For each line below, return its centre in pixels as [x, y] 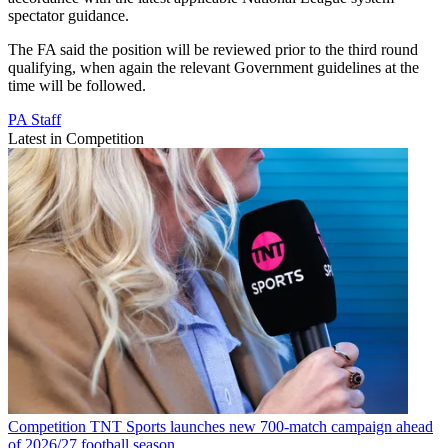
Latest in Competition [76, 138]
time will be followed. [77, 85]
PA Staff [34, 119]
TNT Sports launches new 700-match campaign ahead [261, 427]
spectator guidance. [68, 15]
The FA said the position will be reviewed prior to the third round [213, 49]
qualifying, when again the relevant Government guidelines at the [213, 67]
